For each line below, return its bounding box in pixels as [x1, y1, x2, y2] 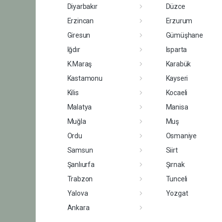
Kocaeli [166, 88, 188, 97]
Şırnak [166, 160, 185, 168]
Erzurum [166, 16, 193, 25]
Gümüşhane [166, 31, 203, 39]
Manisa [166, 103, 188, 111]
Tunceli [166, 174, 188, 183]
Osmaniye [166, 131, 197, 140]
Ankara [67, 203, 90, 212]
